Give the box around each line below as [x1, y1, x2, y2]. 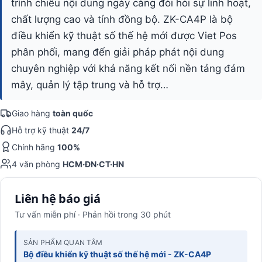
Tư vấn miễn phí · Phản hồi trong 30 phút [15, 209, 171, 219]
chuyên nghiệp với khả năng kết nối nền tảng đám [11, 62, 245, 74]
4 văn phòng [12, 158, 63, 169]
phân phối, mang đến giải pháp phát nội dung [11, 46, 224, 58]
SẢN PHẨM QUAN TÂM [23, 237, 103, 247]
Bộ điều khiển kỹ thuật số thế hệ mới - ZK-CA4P [23, 249, 211, 259]
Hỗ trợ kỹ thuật [12, 125, 71, 135]
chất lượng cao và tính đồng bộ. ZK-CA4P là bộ [11, 13, 233, 25]
